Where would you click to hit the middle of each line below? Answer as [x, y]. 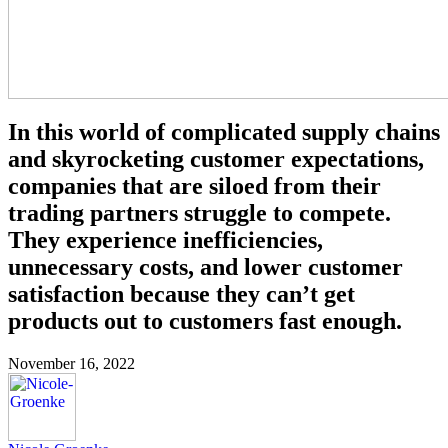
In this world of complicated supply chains [224, 131]
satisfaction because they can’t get [181, 293]
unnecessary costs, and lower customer [205, 266]
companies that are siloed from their [194, 185]
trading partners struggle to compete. [199, 212]
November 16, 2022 [71, 363]
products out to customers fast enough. [205, 320]
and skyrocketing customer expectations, [216, 158]
